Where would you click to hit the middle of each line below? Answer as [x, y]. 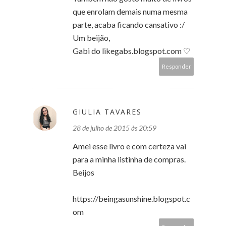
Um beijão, [91, 37]
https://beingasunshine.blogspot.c [131, 198]
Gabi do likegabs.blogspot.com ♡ [131, 50]
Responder [177, 66]
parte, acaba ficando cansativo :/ [129, 24]
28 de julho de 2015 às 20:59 [115, 128]
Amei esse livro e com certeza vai [129, 146]
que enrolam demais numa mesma [130, 11]
